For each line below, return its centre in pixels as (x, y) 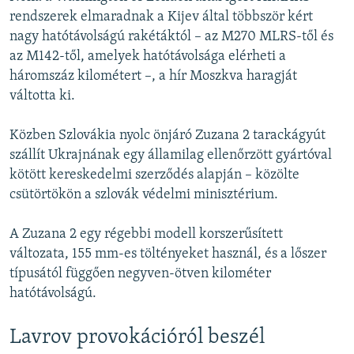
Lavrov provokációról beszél (137, 338)
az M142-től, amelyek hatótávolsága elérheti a (148, 57)
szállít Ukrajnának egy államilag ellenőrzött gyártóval (171, 156)
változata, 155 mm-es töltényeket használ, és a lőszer (168, 254)
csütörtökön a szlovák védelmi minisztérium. (144, 195)
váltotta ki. (42, 96)
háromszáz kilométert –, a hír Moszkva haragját (153, 77)
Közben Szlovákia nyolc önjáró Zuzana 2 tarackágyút (168, 136)
